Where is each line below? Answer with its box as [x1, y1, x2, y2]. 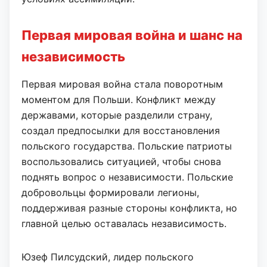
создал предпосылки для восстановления [21, 125, 220, 136]
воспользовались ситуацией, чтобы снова [21, 156, 221, 167]
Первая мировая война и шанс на [21, 27, 243, 43]
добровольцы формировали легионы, [21, 187, 199, 198]
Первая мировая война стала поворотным [21, 78, 223, 90]
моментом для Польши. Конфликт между [21, 94, 216, 105]
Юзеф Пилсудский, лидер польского [21, 251, 194, 263]
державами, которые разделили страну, [21, 109, 212, 121]
